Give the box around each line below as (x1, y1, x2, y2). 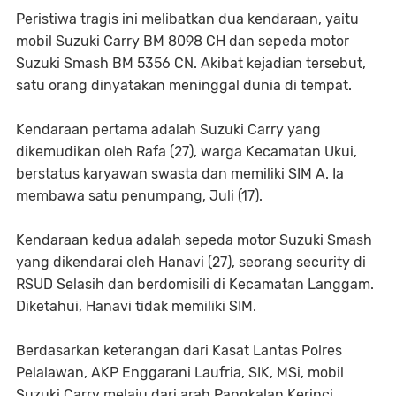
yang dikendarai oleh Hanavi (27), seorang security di (16, 254, 366, 270)
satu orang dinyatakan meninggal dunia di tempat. (16, 77, 352, 94)
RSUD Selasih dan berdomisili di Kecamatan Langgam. (16, 276, 374, 293)
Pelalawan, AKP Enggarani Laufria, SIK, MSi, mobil (16, 364, 344, 381)
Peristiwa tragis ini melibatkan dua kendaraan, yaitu (16, 11, 359, 27)
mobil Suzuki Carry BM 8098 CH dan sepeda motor (16, 33, 349, 49)
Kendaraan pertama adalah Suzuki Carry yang (16, 121, 321, 138)
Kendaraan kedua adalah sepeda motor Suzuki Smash (16, 232, 372, 248)
